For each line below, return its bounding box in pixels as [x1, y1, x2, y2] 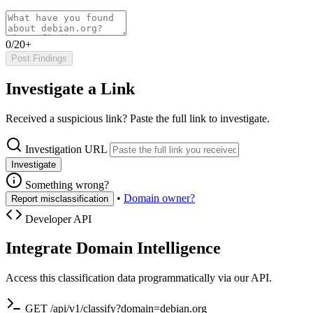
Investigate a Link [6, 79, 135, 98]
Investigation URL [25, 143, 107, 155]
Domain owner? [124, 191, 195, 204]
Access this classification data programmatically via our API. [6, 272, 272, 284]
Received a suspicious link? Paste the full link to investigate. [6, 112, 270, 124]
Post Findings [11, 52, 67, 64]
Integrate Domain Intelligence [6, 239, 221, 258]
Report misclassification [11, 193, 108, 204]
